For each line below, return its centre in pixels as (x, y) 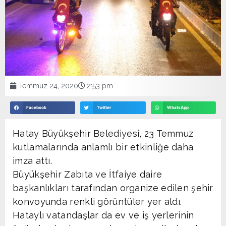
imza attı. (32, 160)
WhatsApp (178, 108)
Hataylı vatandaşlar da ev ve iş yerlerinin (103, 215)
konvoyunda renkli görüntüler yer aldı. (97, 201)
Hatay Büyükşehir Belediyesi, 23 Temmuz (103, 133)
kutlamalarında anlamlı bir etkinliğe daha (103, 147)
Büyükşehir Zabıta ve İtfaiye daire (88, 174)
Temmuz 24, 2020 (48, 86)
